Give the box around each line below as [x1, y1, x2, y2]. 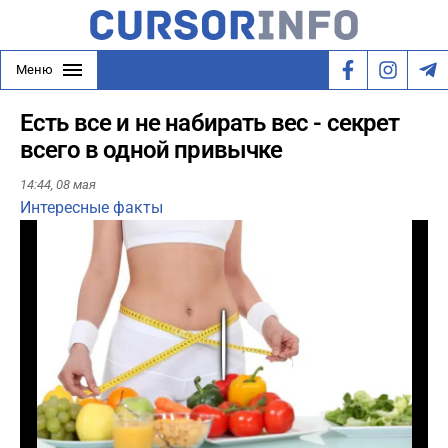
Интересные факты [20, 198, 163, 218]
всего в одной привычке [20, 136, 283, 164]
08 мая [56, 177, 96, 193]
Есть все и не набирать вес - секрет [20, 109, 400, 137]
